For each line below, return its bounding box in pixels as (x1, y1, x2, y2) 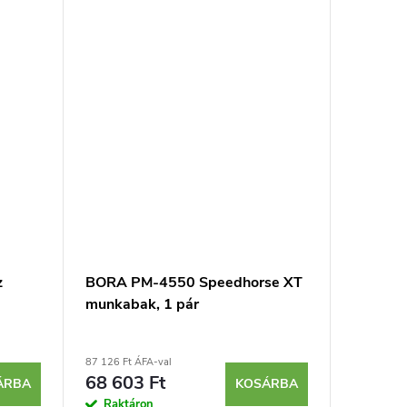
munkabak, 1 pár (85, 293, 199, 314)
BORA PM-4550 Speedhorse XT (85, 272, 303, 293)
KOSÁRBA (235, 375, 298, 393)
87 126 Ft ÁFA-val (85, 354, 172, 369)
